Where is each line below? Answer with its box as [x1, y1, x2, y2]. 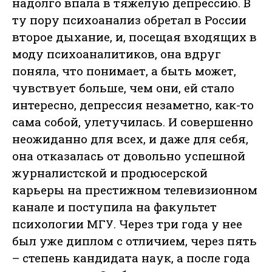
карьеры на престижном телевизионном [12, 182, 257, 198]
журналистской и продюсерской [12, 165, 208, 181]
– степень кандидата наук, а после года [12, 250, 250, 266]
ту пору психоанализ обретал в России [12, 12, 246, 28]
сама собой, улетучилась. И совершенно [12, 114, 253, 130]
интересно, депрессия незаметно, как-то [12, 97, 254, 113]
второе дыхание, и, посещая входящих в [12, 29, 257, 45]
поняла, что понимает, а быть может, [12, 63, 236, 79]
